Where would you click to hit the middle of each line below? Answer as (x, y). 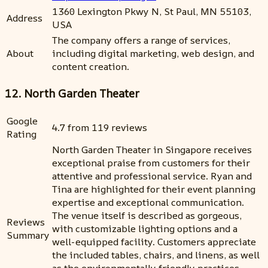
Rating (22, 134)
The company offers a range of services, (141, 40)
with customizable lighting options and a (145, 229)
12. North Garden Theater (72, 94)
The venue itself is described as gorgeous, (147, 216)
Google (22, 121)
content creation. (91, 66)
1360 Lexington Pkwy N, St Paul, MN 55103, (152, 11)
